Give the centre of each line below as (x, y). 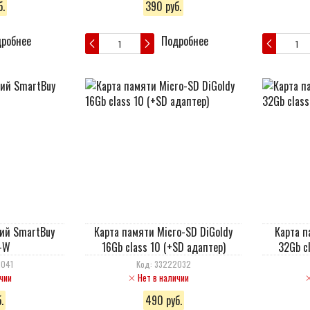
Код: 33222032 (163, 264)
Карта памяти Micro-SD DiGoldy (163, 232)
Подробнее (185, 41)
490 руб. (163, 300)
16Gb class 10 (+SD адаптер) (163, 247)
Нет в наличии (163, 277)
